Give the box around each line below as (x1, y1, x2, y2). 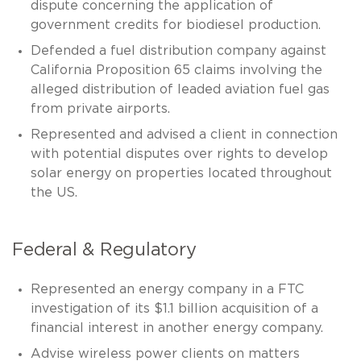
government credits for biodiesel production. (30, 18, 321, 31)
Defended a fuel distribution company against (30, 44, 326, 57)
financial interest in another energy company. (30, 321, 323, 334)
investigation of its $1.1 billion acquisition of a (30, 301, 318, 315)
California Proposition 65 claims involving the (30, 63, 322, 77)
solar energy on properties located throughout (30, 166, 332, 180)
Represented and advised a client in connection (30, 127, 338, 141)
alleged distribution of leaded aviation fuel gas (30, 82, 330, 96)
